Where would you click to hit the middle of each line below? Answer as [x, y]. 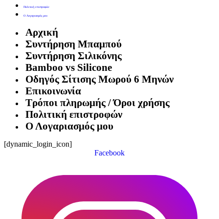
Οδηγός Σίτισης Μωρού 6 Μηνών [99, 79]
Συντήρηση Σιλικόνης [74, 56]
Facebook [109, 153]
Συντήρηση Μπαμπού [74, 44]
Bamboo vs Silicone [69, 67]
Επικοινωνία [53, 91]
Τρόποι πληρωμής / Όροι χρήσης [98, 103]
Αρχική [42, 32]
